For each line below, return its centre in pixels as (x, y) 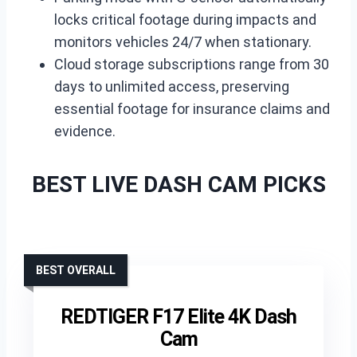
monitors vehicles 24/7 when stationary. (183, 42)
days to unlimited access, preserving (172, 86)
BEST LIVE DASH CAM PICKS (178, 184)
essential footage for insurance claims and (192, 109)
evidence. (85, 131)
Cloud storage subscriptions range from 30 (192, 64)
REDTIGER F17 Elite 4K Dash (178, 317)
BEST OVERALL (76, 270)
